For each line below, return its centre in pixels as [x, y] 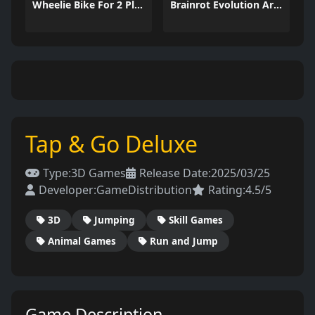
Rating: [227, 190]
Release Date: [175, 173]
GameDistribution [144, 190]
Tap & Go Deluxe [111, 144]
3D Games [98, 173]
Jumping [115, 220]
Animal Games [82, 241]
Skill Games [196, 220]
